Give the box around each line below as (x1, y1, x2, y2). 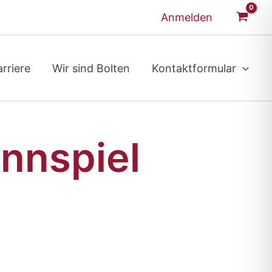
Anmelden (160, 11, 212, 24)
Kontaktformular (152, 61, 237, 75)
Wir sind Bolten (52, 61, 131, 75)
